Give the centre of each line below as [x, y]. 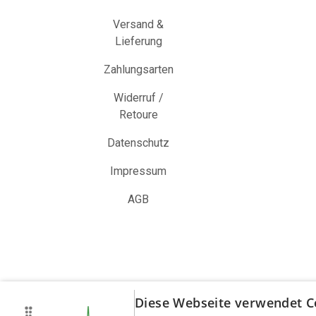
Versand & [139, 24]
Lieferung [138, 41]
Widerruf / [138, 97]
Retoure [138, 114]
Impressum [139, 171]
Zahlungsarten [138, 69]
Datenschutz [139, 142]
